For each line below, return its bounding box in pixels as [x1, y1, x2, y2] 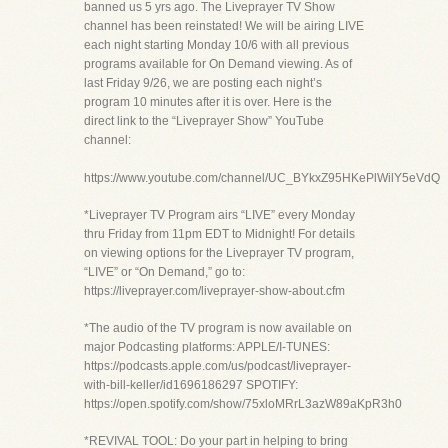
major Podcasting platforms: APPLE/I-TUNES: [84, 340, 330, 354]
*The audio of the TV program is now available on [84, 321, 352, 335]
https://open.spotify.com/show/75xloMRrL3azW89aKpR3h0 [84, 397, 402, 411]
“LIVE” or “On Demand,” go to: [84, 265, 245, 279]
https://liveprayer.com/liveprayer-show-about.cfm [84, 284, 345, 298]
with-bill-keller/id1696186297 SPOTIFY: [84, 378, 298, 392]
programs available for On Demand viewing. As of [84, 57, 352, 71]
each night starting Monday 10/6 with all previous [84, 38, 349, 52]
